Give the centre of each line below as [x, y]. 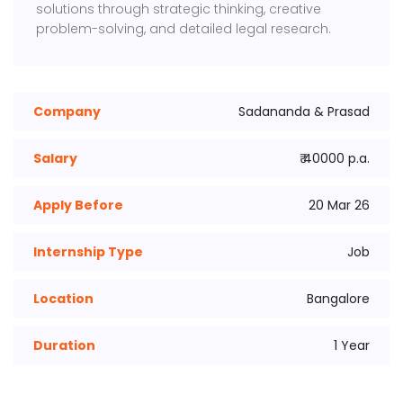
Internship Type [88, 252]
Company [67, 112]
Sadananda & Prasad [304, 112]
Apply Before [78, 205]
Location [63, 299]
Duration [64, 345]
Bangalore [338, 299]
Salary [55, 158]
